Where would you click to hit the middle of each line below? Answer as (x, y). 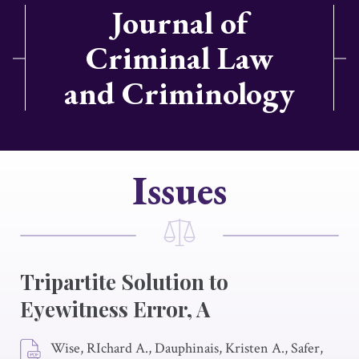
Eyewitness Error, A (115, 309)
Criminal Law (179, 58)
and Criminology (179, 93)
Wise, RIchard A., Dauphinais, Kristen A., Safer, (187, 348)
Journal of (179, 22)
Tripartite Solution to (124, 282)
